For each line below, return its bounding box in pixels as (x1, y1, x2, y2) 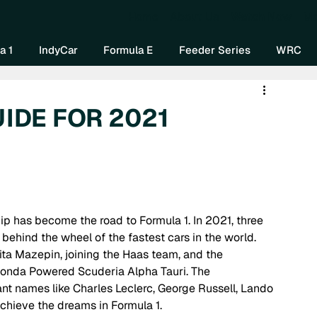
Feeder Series (178, 42, 250, 57)
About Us (170, 8, 220, 24)
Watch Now (231, 8, 292, 24)
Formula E (103, 42, 154, 57)
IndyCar (38, 42, 78, 57)
